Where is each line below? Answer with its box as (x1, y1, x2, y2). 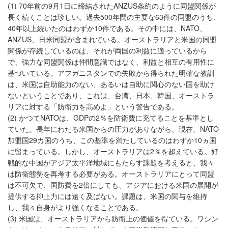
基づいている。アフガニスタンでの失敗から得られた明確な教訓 (8, 68, 214, 78)
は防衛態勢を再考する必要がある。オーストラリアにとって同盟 (8, 168, 214, 179)
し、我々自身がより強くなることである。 (8, 202, 143, 213)
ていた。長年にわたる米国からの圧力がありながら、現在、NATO (8, 124, 219, 134)
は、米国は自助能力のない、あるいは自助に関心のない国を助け (8, 79, 214, 90)
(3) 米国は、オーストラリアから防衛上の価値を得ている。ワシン (8, 213, 218, 224)
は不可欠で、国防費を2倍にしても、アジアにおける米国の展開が (8, 180, 218, 190)
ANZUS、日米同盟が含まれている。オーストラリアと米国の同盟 (8, 34, 217, 45)
